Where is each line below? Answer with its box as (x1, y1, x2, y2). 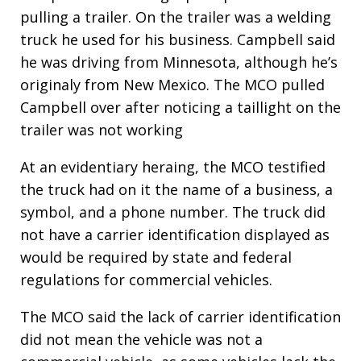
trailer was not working (20, 120, 183, 139)
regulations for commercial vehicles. (20, 270, 272, 289)
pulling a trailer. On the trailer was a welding (20, 7, 331, 27)
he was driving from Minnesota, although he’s (20, 52, 338, 72)
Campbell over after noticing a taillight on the (20, 98, 341, 117)
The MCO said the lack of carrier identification (20, 307, 341, 326)
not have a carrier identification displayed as (20, 225, 330, 244)
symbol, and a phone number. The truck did (20, 202, 326, 222)
